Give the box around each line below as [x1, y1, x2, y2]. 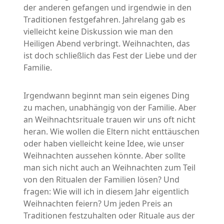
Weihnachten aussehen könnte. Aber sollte [23, 150, 186, 161]
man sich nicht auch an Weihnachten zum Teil [23, 162, 196, 173]
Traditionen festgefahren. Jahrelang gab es [23, 14, 186, 25]
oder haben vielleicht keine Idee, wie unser [23, 138, 185, 149]
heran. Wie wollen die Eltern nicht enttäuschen [23, 126, 200, 137]
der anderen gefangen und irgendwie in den [23, 2, 192, 13]
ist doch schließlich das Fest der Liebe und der [23, 50, 197, 61]
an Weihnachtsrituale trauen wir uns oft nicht [23, 114, 196, 125]
